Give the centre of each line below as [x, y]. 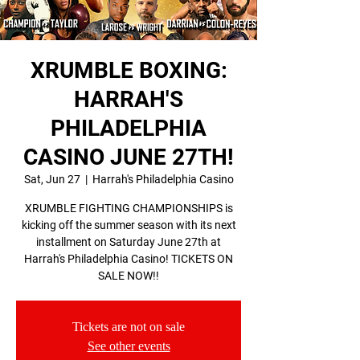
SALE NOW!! [129, 276]
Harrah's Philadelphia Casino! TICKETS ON [129, 259]
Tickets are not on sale [129, 327]
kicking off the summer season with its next [129, 225]
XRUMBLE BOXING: [129, 70]
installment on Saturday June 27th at [129, 242]
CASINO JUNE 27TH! [129, 157]
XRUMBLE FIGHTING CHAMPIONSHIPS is [129, 208]
